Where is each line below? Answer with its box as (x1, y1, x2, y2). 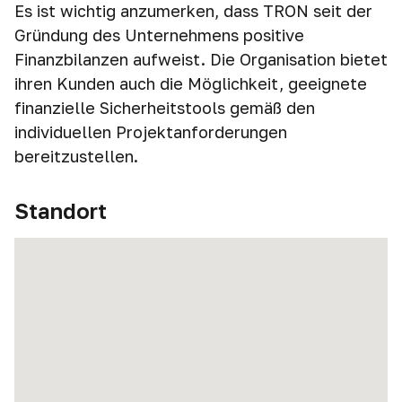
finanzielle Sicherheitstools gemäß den (14, 98, 315, 118)
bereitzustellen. (14, 146, 138, 166)
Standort (14, 197, 107, 223)
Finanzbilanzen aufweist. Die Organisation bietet (14, 49, 388, 69)
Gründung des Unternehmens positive (14, 25, 304, 45)
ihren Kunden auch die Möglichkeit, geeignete (14, 74, 367, 93)
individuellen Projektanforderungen (14, 122, 287, 142)
